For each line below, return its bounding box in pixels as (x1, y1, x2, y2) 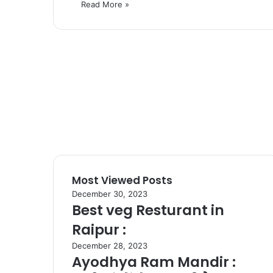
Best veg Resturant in (72, 200, 224, 220)
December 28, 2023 (72, 240, 147, 250)
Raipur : (72, 219, 126, 239)
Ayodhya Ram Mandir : (72, 252, 236, 272)
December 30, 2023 (72, 188, 147, 199)
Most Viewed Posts (72, 172, 172, 188)
